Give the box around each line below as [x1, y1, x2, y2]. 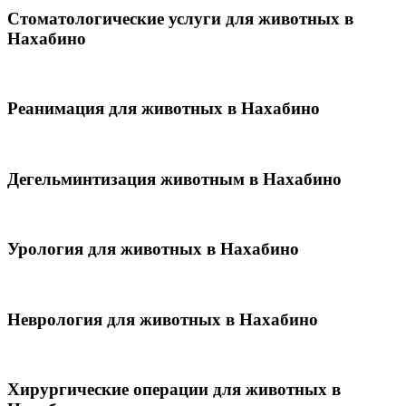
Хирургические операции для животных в [7, 380, 341, 400]
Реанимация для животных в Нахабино [7, 99, 320, 119]
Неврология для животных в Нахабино [7, 309, 318, 329]
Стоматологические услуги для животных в [7, 8, 353, 28]
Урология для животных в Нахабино [7, 239, 299, 259]
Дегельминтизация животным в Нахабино [7, 169, 342, 188]
